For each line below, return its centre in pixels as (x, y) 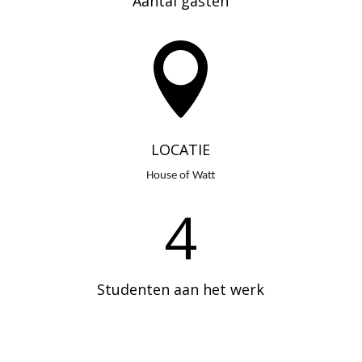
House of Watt (181, 176)
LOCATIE (181, 150)
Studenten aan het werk (181, 290)
